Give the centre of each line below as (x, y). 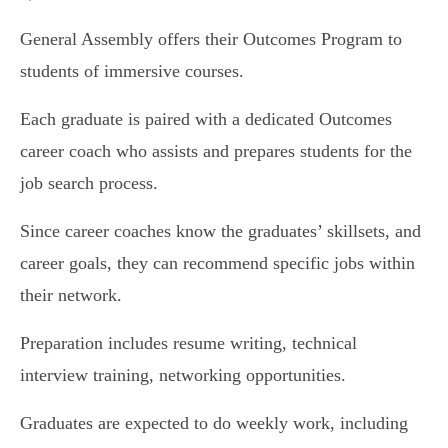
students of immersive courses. (132, 71)
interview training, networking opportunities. (183, 375)
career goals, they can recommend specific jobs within (217, 263)
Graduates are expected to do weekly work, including (214, 423)
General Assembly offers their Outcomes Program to (211, 39)
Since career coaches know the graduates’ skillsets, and (220, 231)
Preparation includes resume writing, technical (188, 343)
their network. (71, 295)
